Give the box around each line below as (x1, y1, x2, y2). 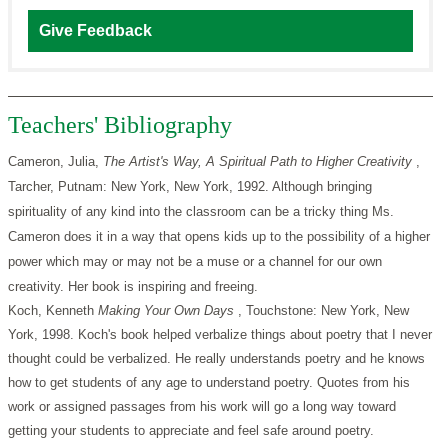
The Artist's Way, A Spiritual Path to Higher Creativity (103, 154, 416, 170)
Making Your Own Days (98, 303, 238, 319)
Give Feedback (39, 22, 152, 40)
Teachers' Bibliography (8, 112, 232, 139)
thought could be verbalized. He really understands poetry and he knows (8, 351, 425, 367)
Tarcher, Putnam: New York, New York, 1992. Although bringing (8, 179, 372, 195)
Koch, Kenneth (8, 303, 98, 319)
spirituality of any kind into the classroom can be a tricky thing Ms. (8, 204, 394, 220)
